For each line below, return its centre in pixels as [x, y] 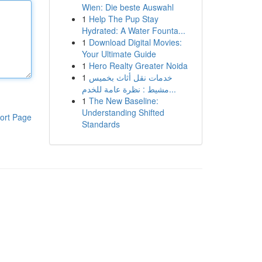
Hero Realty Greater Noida [138, 65]
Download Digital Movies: [135, 42]
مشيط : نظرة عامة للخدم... [172, 89]
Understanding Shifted [123, 112]
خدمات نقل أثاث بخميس [130, 77]
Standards [101, 124]
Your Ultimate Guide [119, 54]
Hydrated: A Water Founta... [133, 30]
